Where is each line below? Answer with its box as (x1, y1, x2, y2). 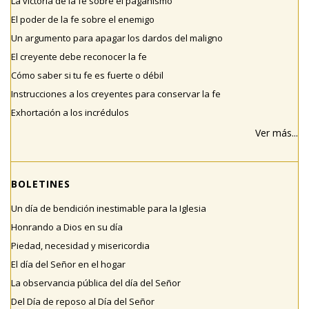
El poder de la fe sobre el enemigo (11, 13, 154, 26)
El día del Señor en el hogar (11, 258, 126, 270)
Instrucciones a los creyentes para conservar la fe (11, 88, 221, 100)
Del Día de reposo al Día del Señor (11, 295, 154, 308)
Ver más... (255, 126, 298, 139)
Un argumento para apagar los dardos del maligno (11, 32, 223, 44)
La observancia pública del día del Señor (11, 277, 181, 289)
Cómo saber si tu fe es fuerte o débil (11, 69, 163, 81)
